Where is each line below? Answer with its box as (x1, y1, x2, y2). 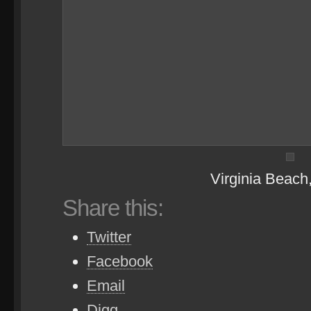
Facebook (87, 253, 153, 270)
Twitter (87, 228, 131, 246)
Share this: (62, 195, 163, 221)
